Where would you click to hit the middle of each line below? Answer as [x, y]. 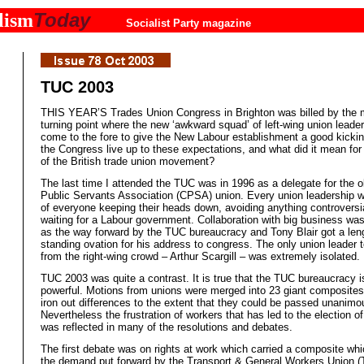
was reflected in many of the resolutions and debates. [167, 327]
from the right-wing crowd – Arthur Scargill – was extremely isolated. [200, 257]
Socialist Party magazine [188, 23]
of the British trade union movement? [128, 162]
